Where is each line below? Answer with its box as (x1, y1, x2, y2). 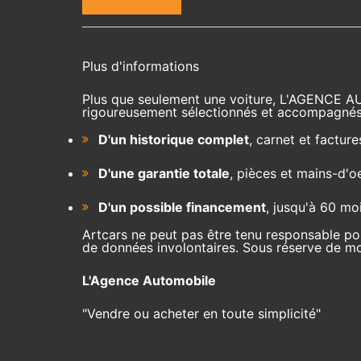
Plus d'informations (82, 57, 199, 74)
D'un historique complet (98, 131, 249, 147)
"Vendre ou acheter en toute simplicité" (82, 305, 321, 322)
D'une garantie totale (98, 164, 230, 181)
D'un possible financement (98, 198, 266, 215)
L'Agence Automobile (82, 272, 216, 288)
